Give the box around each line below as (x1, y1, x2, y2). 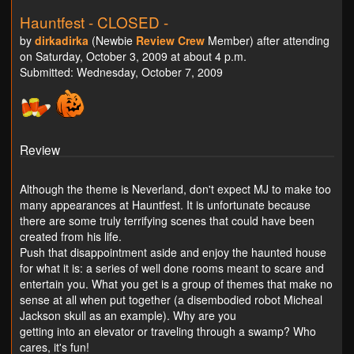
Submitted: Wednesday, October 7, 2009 (20, 64, 223, 81)
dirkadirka (35, 32, 88, 49)
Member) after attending (205, 32, 330, 49)
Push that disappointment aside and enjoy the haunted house (20, 244, 326, 261)
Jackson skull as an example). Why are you (20, 307, 236, 324)
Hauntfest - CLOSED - (20, 11, 168, 33)
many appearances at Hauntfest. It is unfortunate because (20, 197, 311, 213)
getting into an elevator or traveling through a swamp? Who (20, 323, 316, 340)
